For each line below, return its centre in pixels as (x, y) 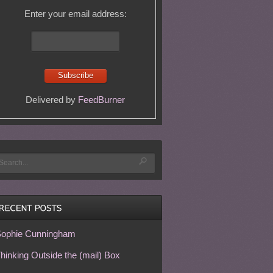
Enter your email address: (75, 14)
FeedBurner (102, 99)
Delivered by (52, 99)
